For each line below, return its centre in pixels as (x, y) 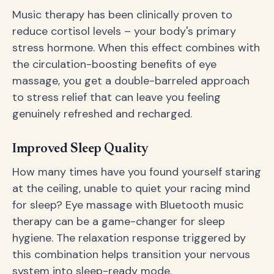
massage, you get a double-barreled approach (131, 81)
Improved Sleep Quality (80, 150)
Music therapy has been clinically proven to (122, 15)
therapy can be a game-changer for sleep (119, 222)
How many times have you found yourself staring (137, 172)
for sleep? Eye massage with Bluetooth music (128, 205)
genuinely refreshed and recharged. (102, 114)
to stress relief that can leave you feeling (117, 98)
